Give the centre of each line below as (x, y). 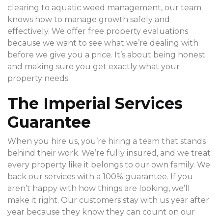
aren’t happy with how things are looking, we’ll (99, 189)
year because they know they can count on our (101, 212)
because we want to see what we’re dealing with (103, 43)
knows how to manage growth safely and (89, 20)
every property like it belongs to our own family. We (109, 165)
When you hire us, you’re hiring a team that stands (107, 141)
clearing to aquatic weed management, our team (104, 8)
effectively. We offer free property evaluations (98, 31)
